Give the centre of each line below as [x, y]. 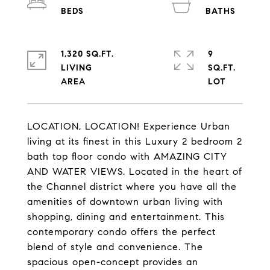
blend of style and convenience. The [115, 247]
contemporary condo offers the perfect [121, 232]
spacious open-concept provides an [113, 262]
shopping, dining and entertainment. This [126, 217]
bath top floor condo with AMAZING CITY [127, 156]
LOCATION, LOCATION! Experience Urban [129, 126]
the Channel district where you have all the [132, 187]
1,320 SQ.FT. [87, 54]
